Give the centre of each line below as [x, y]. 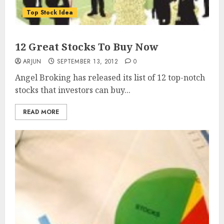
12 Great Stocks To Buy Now [87, 47]
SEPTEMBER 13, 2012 [87, 61]
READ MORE [41, 112]
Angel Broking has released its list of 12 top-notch [110, 77]
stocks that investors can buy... [73, 90]
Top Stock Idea [50, 12]
